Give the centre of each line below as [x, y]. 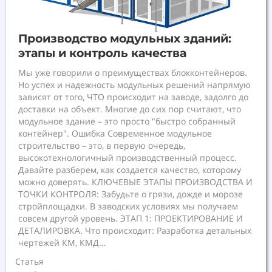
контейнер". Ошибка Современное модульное [115, 133]
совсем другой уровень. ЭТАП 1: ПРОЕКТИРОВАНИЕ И [131, 218]
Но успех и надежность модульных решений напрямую [134, 84]
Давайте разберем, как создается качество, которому [130, 169]
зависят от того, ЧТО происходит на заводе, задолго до [133, 97]
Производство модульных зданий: [125, 38]
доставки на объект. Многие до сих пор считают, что [130, 109]
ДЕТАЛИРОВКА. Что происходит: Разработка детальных [135, 230]
